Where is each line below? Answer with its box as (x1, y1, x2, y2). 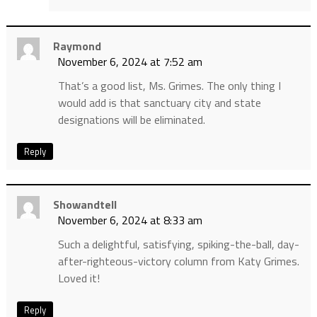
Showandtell (52, 196, 117, 214)
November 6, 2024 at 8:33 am (57, 212, 202, 229)
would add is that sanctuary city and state (57, 94, 261, 112)
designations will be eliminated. (57, 111, 205, 129)
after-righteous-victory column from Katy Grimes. (57, 253, 299, 270)
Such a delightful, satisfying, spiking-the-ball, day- (57, 236, 299, 253)
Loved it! (57, 270, 100, 287)
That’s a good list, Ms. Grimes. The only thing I (57, 77, 281, 95)
